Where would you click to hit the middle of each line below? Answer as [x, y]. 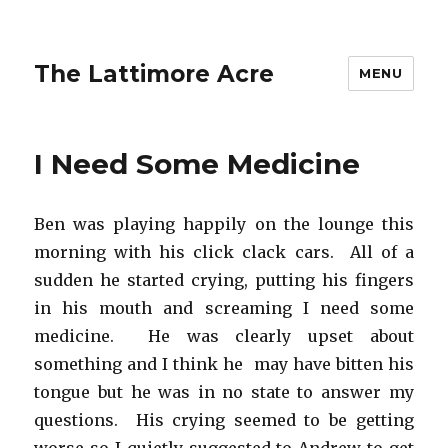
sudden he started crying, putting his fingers [224, 280]
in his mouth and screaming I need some [224, 308]
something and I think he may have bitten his [224, 364]
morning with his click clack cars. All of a [224, 252]
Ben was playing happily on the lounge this [224, 224]
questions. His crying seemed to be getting [224, 420]
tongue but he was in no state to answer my [224, 392]
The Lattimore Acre [154, 73]
